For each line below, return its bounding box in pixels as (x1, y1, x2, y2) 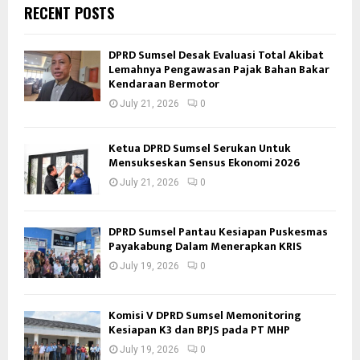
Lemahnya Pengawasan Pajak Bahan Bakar (108, 59, 329, 79)
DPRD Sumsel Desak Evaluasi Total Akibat (108, 45, 324, 64)
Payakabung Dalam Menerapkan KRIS (108, 236, 302, 256)
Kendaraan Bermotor (108, 74, 219, 93)
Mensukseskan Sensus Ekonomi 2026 (108, 153, 300, 172)
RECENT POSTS (24, 2, 114, 23)
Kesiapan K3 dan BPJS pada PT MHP (108, 321, 290, 340)
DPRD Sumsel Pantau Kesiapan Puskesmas (108, 222, 328, 241)
